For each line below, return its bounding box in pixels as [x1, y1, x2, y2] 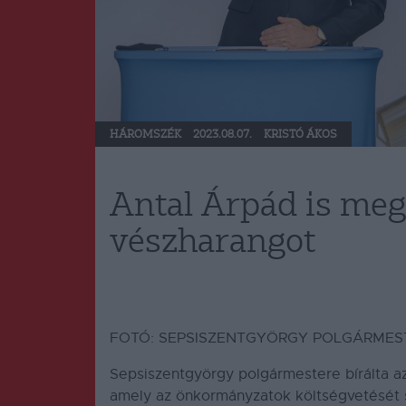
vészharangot [110, 227, 315, 259]
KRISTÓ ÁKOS [264, 129, 337, 140]
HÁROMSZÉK [110, 129, 181, 140]
